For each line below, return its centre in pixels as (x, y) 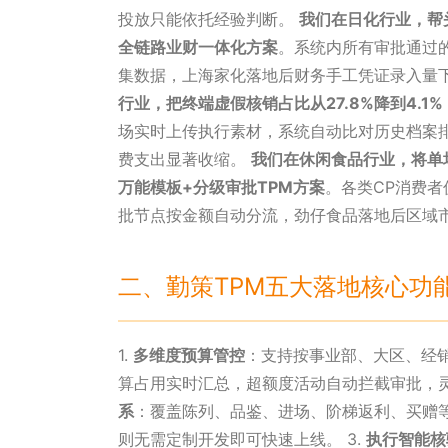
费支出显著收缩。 (184, 159)
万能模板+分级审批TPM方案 (221, 187)
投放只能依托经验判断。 (208, 19)
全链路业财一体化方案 (198, 47)
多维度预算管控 (189, 355)
